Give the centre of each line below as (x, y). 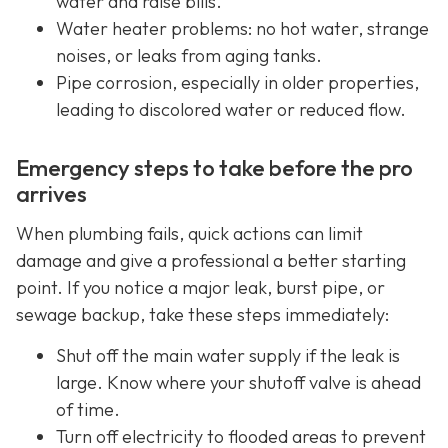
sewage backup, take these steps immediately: (202, 314)
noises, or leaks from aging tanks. (189, 55)
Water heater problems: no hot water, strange (242, 28)
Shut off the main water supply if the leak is (228, 356)
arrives (51, 193)
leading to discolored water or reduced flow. (231, 109)
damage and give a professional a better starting (211, 260)
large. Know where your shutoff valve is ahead (238, 383)
